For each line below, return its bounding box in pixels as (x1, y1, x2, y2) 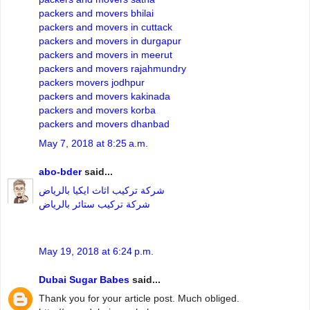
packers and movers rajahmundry (39, 63, 186, 75)
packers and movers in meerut (39, 49, 172, 61)
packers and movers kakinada (39, 91, 170, 102)
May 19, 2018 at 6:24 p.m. (39, 245, 154, 257)
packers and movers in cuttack (39, 21, 172, 33)
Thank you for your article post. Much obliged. (39, 293, 239, 304)
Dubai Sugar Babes (39, 274, 129, 286)
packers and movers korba (39, 104, 156, 116)
